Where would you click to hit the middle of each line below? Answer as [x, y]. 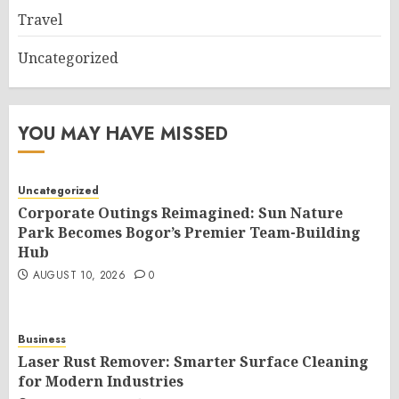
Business [42, 339]
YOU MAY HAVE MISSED [123, 134]
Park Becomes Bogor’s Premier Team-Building [189, 232]
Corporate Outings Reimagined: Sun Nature [180, 213]
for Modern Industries [101, 381]
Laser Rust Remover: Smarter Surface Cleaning [193, 362]
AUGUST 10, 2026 [79, 275]
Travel [40, 20]
